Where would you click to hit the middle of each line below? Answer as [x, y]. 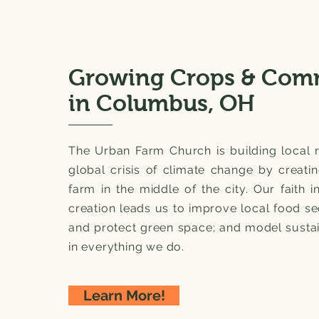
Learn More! [124, 296]
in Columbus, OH [162, 103]
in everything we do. [127, 247]
